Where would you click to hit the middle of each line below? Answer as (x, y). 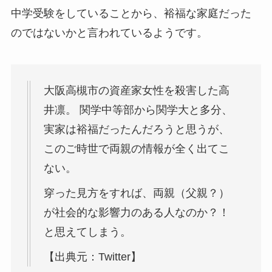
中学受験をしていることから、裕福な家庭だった (131, 14)
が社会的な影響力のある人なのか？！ (136, 213)
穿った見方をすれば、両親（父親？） (136, 193)
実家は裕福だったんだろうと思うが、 (136, 130)
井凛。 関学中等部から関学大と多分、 (138, 110)
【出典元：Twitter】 (92, 257)
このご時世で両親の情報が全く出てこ (136, 149)
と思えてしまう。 (87, 232)
